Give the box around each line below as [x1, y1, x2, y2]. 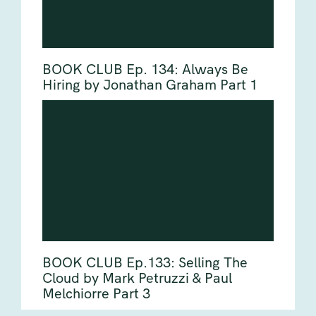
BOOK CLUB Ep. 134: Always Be [42, 62, 248, 78]
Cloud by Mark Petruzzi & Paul [42, 271, 232, 286]
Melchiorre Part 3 [42, 286, 150, 302]
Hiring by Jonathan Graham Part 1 [42, 78, 257, 93]
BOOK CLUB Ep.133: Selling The [42, 255, 248, 271]
